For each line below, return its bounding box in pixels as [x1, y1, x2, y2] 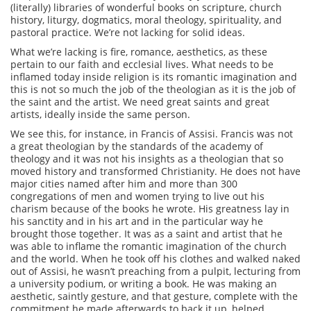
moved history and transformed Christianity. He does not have [10, 165, 301, 178]
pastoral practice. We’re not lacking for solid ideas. [10, 26, 245, 39]
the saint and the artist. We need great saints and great [10, 95, 269, 108]
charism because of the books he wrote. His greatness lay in [10, 202, 289, 215]
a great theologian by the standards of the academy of [10, 140, 263, 153]
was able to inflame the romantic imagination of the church [10, 239, 287, 253]
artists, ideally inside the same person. [10, 108, 190, 121]
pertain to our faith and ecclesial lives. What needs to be [10, 58, 274, 71]
